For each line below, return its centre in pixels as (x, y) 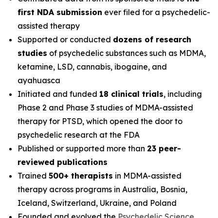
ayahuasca (39, 80)
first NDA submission (60, 12)
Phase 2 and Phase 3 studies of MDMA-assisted (105, 108)
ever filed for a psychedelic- (156, 12)
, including (183, 94)
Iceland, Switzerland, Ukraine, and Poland (97, 203)
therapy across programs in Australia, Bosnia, (102, 189)
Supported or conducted (65, 39)
